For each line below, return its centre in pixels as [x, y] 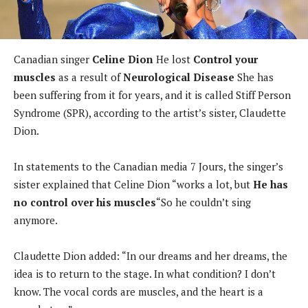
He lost [173, 59]
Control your [225, 59]
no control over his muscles [85, 202]
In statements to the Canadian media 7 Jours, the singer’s [148, 166]
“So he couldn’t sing [203, 202]
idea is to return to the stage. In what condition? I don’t [145, 273]
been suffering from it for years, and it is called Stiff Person [152, 95]
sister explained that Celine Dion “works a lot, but [132, 184]
